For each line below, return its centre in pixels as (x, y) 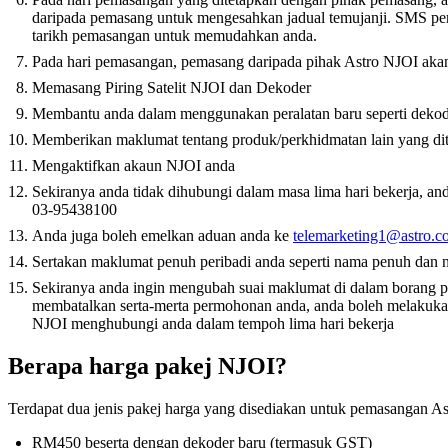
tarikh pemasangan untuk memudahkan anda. (174, 36)
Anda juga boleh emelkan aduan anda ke (162, 236)
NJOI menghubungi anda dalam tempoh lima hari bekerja (213, 324)
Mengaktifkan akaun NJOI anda (133, 166)
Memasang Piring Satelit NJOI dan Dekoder (171, 88)
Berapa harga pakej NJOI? (147, 366)
